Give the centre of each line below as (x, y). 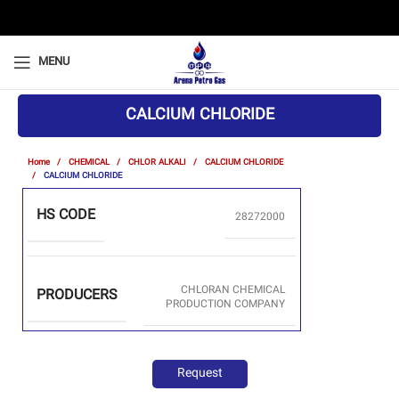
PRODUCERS (77, 297)
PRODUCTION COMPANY (225, 305)
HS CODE (66, 216)
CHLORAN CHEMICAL (233, 291)
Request (199, 374)
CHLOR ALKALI (159, 163)
